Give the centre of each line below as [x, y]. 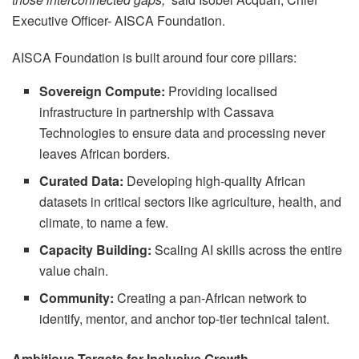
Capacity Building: [96, 250]
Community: [77, 298]
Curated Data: [82, 181]
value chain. [74, 271]
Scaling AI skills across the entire [247, 250]
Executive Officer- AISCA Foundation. [119, 21]
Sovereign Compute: [103, 91]
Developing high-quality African [215, 181]
